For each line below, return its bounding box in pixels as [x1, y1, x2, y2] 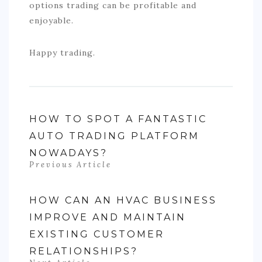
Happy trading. [29, 47, 95, 58]
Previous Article [29, 160, 112, 170]
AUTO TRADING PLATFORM [29, 130, 199, 142]
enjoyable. [29, 15, 74, 26]
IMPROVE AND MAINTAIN [29, 212, 186, 223]
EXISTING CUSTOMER [29, 229, 164, 240]
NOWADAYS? [29, 147, 108, 159]
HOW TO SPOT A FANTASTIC [29, 113, 207, 125]
